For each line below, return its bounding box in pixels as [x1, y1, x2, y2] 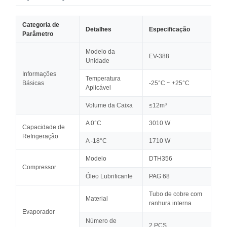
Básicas [22, 80, 44, 87]
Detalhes [86, 26, 111, 33]
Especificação [149, 26, 190, 33]
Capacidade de [22, 124, 65, 131]
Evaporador [22, 208, 55, 215]
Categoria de [22, 21, 59, 28]
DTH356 [149, 155, 172, 162]
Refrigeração [22, 133, 58, 140]
